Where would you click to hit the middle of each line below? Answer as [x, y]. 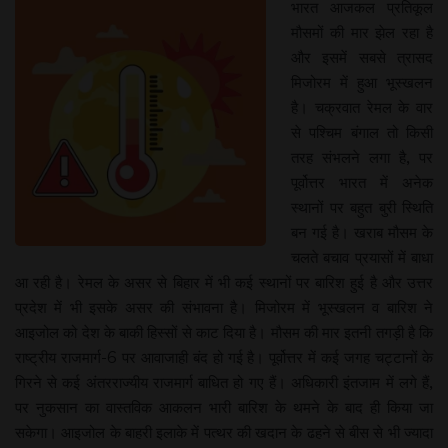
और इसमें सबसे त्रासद [362, 56]
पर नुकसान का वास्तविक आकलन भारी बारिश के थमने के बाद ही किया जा [224, 406]
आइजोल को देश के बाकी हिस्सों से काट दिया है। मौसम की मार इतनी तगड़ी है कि [224, 331]
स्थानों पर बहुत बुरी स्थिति [362, 206]
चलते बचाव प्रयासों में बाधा [362, 256]
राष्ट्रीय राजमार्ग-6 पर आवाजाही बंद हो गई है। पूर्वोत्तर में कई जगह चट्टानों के [224, 356]
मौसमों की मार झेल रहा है [362, 31]
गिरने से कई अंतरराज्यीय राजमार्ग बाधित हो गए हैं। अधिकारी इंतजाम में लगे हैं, [224, 381]
